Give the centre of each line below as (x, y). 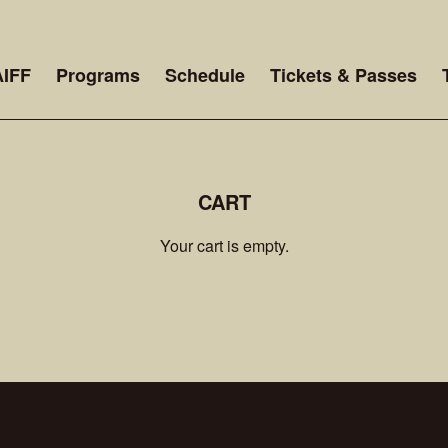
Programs (98, 75)
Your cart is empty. (224, 245)
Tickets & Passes (343, 75)
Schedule (205, 75)
